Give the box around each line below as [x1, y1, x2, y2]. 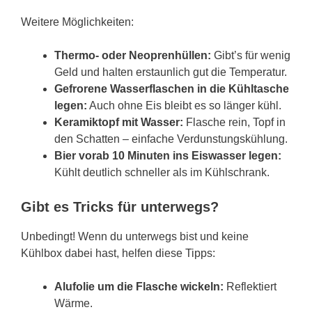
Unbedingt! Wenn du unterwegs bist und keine [21, 231, 249, 242]
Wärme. [54, 297, 93, 309]
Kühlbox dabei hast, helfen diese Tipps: [21, 247, 215, 259]
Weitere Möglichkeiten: [21, 16, 134, 28]
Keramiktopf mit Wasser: [54, 116, 183, 128]
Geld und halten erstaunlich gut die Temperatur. [54, 66, 287, 78]
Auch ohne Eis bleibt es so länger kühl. [87, 100, 281, 111]
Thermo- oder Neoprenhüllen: [54, 49, 211, 61]
